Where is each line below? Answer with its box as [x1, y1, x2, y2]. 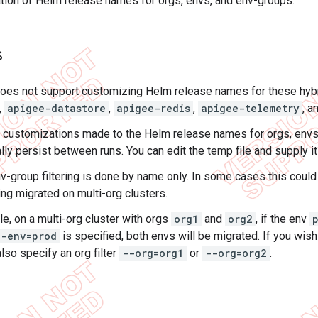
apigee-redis [116, 102, 190, 115]
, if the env [256, 212, 309, 226]
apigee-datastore [7, 102, 106, 115]
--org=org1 [122, 246, 184, 260]
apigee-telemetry [201, 102, 300, 115]
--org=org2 [205, 246, 267, 260]
